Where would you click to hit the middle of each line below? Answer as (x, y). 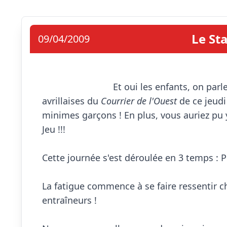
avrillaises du (71, 101)
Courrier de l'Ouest (139, 101)
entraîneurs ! (69, 200)
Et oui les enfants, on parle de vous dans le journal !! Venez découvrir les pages (78, 87)
